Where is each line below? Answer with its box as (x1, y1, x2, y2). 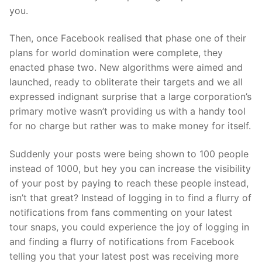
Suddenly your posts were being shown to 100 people (9, 148, 249, 160)
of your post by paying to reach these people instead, (9, 177, 249, 189)
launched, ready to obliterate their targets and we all (9, 76, 243, 88)
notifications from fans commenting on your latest (9, 206, 232, 218)
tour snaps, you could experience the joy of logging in (9, 221, 249, 233)
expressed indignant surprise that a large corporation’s (9, 91, 251, 103)
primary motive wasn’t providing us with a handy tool (9, 105, 246, 118)
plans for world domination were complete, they (9, 47, 223, 59)
